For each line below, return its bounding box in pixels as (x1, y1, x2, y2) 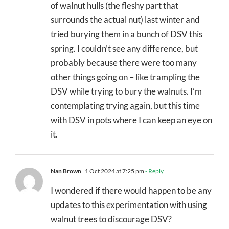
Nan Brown (51, 167, 81, 175)
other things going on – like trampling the (51, 71, 200, 82)
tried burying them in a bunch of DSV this (51, 28, 202, 39)
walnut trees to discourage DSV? (51, 213, 172, 224)
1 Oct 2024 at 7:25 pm (84, 167, 144, 175)
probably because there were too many (51, 57, 197, 68)
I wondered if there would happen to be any (51, 185, 212, 196)
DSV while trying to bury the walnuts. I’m (51, 85, 202, 97)
